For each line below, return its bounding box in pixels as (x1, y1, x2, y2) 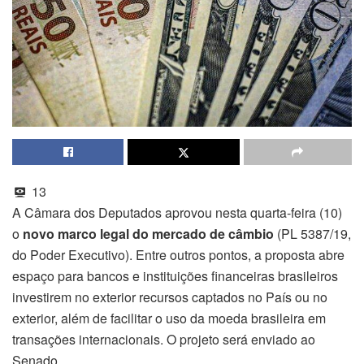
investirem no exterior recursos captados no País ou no (12, 287, 327, 306)
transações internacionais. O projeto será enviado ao (12, 329, 315, 349)
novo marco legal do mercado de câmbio (23, 223, 274, 243)
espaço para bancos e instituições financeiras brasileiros (12, 266, 338, 285)
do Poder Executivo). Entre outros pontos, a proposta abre (12, 245, 344, 264)
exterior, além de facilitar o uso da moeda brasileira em (12, 308, 326, 327)
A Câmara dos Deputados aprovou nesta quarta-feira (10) (12, 202, 342, 222)
